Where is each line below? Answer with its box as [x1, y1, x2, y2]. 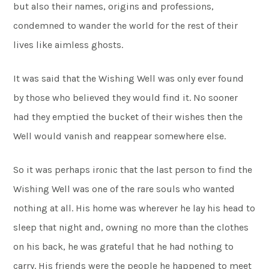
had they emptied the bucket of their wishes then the [13, 111, 243, 122]
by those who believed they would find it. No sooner [13, 92, 238, 103]
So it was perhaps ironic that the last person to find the [13, 164, 253, 175]
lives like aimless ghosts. [13, 39, 124, 50]
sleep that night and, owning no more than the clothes [13, 222, 249, 233]
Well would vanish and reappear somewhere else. [13, 130, 226, 142]
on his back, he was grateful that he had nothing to [13, 241, 234, 252]
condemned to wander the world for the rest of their [13, 20, 238, 31]
